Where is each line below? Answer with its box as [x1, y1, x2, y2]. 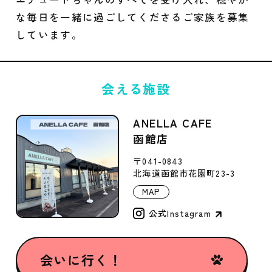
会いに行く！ [39, 250, 123, 270]
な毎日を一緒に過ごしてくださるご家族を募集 [15, 9, 250, 24]
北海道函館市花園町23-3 [133, 167, 235, 180]
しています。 [15, 27, 83, 42]
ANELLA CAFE [133, 115, 212, 131]
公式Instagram [149, 206, 211, 219]
